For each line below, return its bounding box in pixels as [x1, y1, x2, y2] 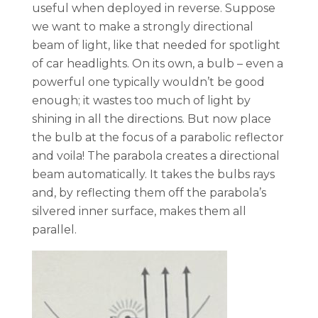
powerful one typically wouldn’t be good [32, 75, 265, 89]
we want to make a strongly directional [32, 19, 253, 33]
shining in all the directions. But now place [32, 111, 271, 126]
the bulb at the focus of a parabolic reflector [32, 130, 284, 144]
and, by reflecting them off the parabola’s [32, 185, 266, 199]
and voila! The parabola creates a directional [32, 148, 280, 163]
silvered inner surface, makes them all [32, 204, 246, 218]
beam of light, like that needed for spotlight [32, 38, 280, 52]
